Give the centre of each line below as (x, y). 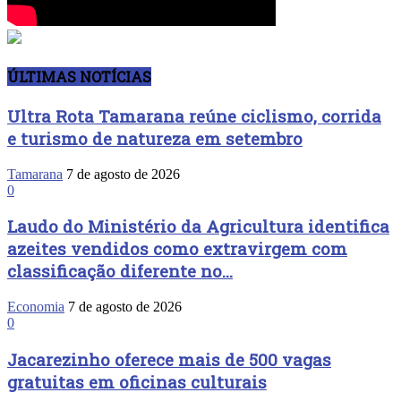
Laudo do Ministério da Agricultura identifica (198, 226)
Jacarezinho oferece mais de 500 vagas (169, 359)
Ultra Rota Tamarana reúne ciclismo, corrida (194, 115)
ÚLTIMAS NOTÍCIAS (79, 76)
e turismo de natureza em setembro (155, 138)
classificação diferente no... (120, 271)
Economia (36, 307)
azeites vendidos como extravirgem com (177, 249)
